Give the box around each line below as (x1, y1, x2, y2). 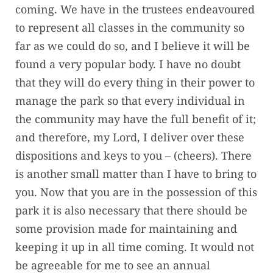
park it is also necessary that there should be (15, 203, 247, 218)
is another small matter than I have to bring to (15, 166, 257, 182)
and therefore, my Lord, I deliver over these (15, 130, 244, 145)
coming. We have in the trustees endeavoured (15, 2, 255, 17)
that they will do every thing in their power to (15, 75, 255, 90)
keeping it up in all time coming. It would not (15, 239, 254, 255)
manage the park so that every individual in (15, 93, 245, 108)
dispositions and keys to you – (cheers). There (15, 148, 252, 163)
